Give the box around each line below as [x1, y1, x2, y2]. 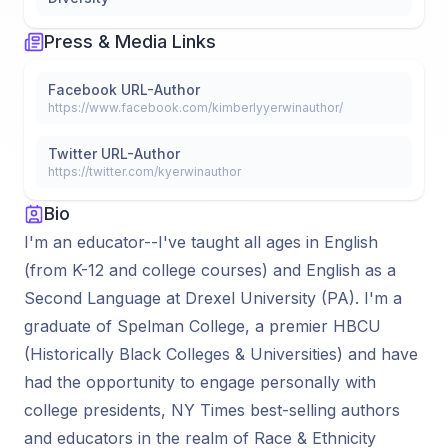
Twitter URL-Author [48, 145, 180, 162]
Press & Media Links [44, 31, 216, 52]
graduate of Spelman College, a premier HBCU [24, 316, 381, 336]
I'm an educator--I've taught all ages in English [24, 232, 378, 252]
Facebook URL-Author [48, 81, 200, 98]
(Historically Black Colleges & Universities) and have [24, 344, 418, 364]
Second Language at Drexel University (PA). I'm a [24, 288, 402, 308]
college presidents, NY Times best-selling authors [24, 400, 400, 420]
